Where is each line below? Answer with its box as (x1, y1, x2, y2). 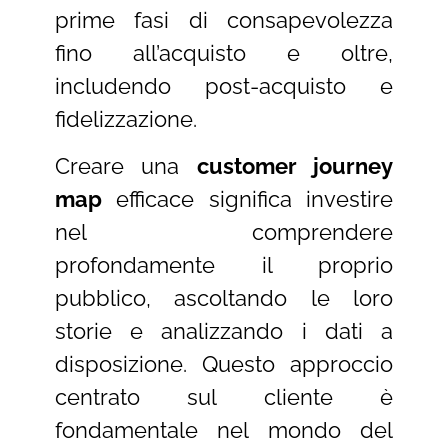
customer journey (196, 152, 394, 179)
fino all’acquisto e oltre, (54, 39, 394, 66)
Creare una (54, 152, 197, 179)
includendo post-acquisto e (54, 72, 394, 99)
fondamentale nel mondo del (54, 416, 394, 443)
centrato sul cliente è (54, 383, 394, 410)
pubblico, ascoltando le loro (54, 284, 394, 311)
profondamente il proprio (54, 251, 394, 278)
